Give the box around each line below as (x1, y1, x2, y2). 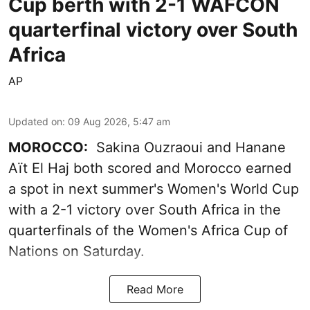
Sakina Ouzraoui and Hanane (88, 138, 286, 156)
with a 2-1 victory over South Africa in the (8, 201, 281, 218)
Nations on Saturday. (8, 242, 145, 259)
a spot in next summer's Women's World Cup (8, 180, 299, 197)
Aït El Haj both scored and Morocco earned (8, 159, 291, 176)
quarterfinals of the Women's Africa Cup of (8, 221, 288, 239)
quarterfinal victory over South (8, 17, 298, 42)
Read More (127, 282, 183, 296)
